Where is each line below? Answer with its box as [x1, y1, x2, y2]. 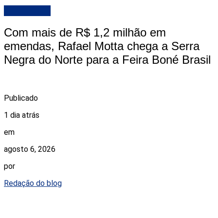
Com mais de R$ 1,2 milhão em [4, 26, 166, 39]
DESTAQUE [4, 5, 51, 17]
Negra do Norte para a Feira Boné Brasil [4, 53, 211, 67]
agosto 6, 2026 [4, 144, 55, 154]
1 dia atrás [4, 110, 39, 120]
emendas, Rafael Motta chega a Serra [4, 39, 200, 53]
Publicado [4, 93, 38, 103]
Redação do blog [4, 178, 62, 188]
